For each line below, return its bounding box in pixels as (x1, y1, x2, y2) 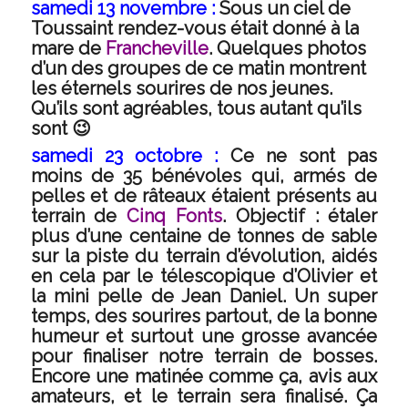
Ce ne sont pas (229, 145, 378, 167)
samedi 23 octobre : (30, 145, 219, 167)
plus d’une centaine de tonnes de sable (30, 225, 378, 247)
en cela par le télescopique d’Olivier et (30, 265, 378, 287)
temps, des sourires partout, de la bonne (30, 305, 378, 327)
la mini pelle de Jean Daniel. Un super (30, 285, 378, 307)
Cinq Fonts (127, 205, 223, 227)
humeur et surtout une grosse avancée (30, 325, 378, 347)
